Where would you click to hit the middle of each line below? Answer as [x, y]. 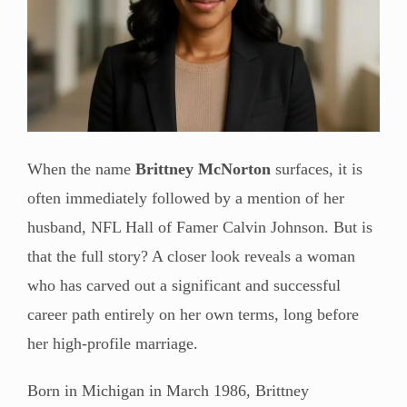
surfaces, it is [317, 169]
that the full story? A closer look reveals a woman [191, 256]
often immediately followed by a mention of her [186, 198]
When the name [81, 169]
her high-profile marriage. [113, 343]
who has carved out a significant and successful [184, 285]
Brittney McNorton [203, 169]
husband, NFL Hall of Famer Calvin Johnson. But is [200, 227]
